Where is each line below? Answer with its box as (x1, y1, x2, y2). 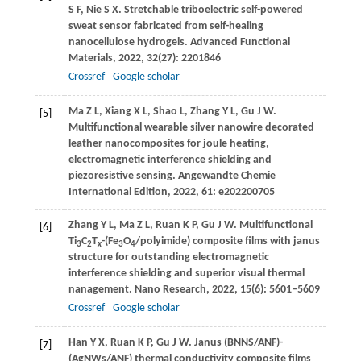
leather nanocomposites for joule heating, (68, 138, 269, 151)
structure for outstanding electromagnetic (68, 251, 269, 264)
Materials (68, 52, 113, 65)
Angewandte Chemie (177, 170, 276, 183)
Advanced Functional (189, 36, 290, 49)
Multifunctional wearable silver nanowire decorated (68, 122, 314, 135)
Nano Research (134, 284, 206, 297)
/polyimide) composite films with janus (135, 235, 320, 248)
